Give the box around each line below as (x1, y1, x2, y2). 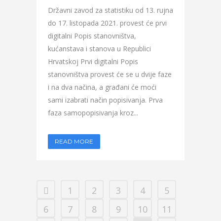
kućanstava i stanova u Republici (48, 44, 151, 53)
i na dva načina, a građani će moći (48, 82, 156, 92)
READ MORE (55, 138, 93, 145)
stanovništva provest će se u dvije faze (48, 70, 172, 79)
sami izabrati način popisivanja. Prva (48, 95, 163, 105)
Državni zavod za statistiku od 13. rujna (48, 5, 173, 15)
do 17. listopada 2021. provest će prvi (48, 18, 167, 28)
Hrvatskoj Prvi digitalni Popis (48, 57, 138, 66)
